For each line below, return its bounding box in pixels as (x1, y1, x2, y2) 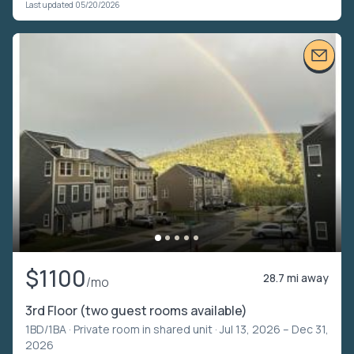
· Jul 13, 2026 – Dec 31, (213, 321, 329, 337)
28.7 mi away (263, 269, 329, 285)
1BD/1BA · (25, 321, 73, 337)
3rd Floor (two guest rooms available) (25, 301, 247, 319)
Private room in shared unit (73, 321, 213, 337)
